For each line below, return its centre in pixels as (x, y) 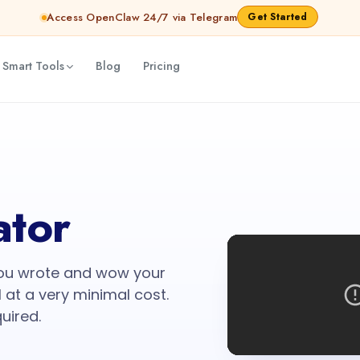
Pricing (161, 65)
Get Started (278, 17)
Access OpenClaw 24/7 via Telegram (142, 17)
